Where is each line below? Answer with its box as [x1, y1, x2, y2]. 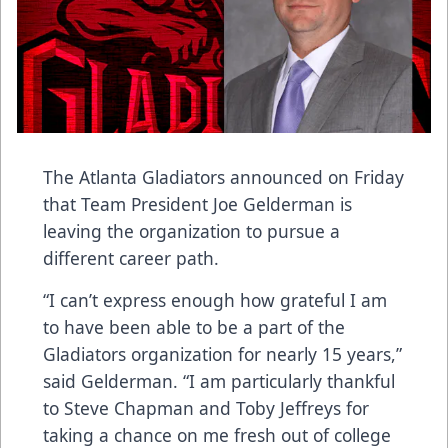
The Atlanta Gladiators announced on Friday [43, 164, 404, 189]
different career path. [43, 245, 219, 270]
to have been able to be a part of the [43, 314, 345, 339]
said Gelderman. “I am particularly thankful [43, 368, 395, 393]
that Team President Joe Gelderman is [43, 191, 352, 216]
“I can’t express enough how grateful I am [43, 287, 387, 312]
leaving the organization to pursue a [43, 218, 340, 243]
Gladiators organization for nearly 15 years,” [43, 341, 402, 366]
